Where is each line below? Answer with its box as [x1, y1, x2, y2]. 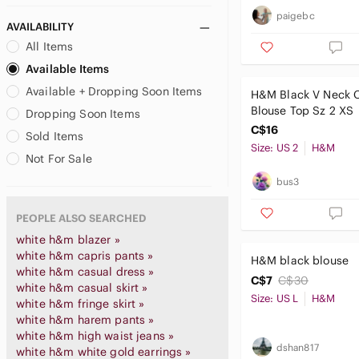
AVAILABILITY [6, 20, 74, 34]
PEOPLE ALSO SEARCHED [16, 212, 146, 225]
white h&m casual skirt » [16, 280, 148, 295]
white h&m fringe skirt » [16, 296, 145, 311]
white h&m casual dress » [16, 264, 155, 279]
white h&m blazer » [16, 232, 120, 247]
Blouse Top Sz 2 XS [250, 103, 354, 118]
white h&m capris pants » [16, 248, 154, 263]
